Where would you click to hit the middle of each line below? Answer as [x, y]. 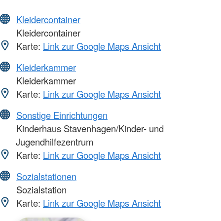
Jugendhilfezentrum [55, 141]
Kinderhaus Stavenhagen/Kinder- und [89, 128]
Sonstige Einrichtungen [62, 115]
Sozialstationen [46, 176]
